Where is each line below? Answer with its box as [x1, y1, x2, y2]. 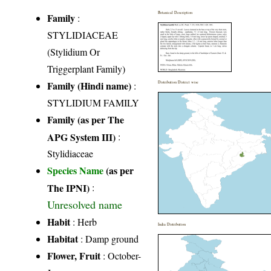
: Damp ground [78, 232, 139, 245]
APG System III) [47, 129, 116, 143]
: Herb [70, 215, 97, 228]
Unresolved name [47, 197, 123, 212]
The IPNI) [47, 180, 90, 194]
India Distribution [158, 221, 186, 227]
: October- [100, 249, 142, 262]
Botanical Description [158, 9, 193, 15]
